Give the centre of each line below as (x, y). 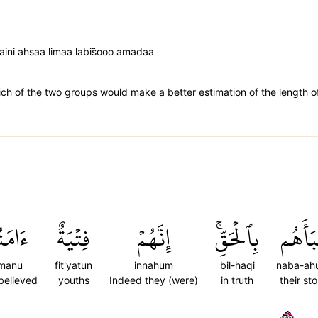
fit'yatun (73, 265)
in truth (237, 280)
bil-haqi (237, 265)
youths (73, 280)
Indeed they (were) (154, 280)
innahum (154, 265)
